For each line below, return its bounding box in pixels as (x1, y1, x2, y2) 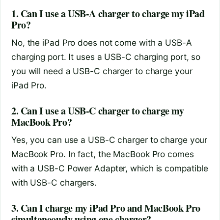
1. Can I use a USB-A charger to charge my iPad (11, 6, 205, 21)
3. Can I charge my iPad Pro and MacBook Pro (11, 201, 200, 216)
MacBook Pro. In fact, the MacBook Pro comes (11, 149, 194, 160)
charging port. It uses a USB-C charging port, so (11, 52, 201, 62)
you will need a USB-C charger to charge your (11, 66, 192, 77)
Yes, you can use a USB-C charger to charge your (11, 135, 208, 145)
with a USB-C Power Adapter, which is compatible (11, 163, 209, 174)
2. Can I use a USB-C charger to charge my (11, 104, 184, 118)
